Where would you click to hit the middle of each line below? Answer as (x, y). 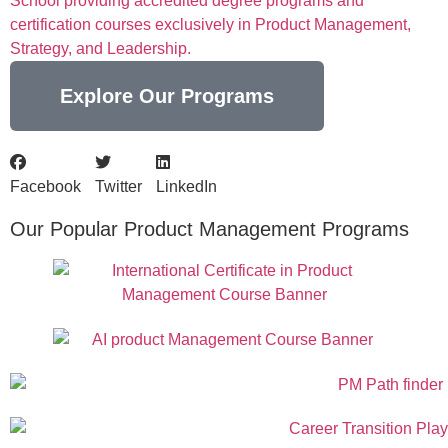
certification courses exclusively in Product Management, (210, 25)
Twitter (118, 187)
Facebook (45, 187)
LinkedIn (186, 187)
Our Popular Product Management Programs (209, 229)
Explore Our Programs (167, 96)
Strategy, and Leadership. (100, 49)
